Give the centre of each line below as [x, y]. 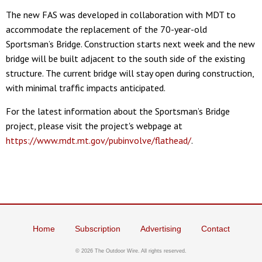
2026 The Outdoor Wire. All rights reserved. [134, 251]
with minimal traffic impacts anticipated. [86, 87]
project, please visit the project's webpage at [94, 125]
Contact [215, 229]
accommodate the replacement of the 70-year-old [106, 29]
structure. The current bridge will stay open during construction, [130, 73]
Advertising [161, 229]
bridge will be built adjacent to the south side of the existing [125, 58]
